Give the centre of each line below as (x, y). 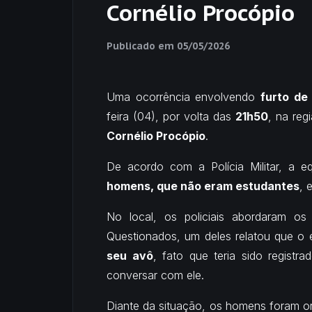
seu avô (130, 255)
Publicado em (142, 46)
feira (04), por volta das (171, 116)
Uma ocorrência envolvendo (184, 96)
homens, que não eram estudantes (203, 186)
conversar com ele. (155, 275)
